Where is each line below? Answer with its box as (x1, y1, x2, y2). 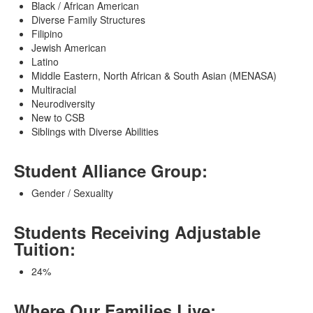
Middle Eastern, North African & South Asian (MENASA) (31, 68, 277, 82)
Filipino (31, 26, 63, 41)
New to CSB (31, 110, 85, 124)
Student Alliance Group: (14, 158, 208, 182)
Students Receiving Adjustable (14, 219, 261, 244)
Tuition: (14, 236, 75, 261)
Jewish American (31, 40, 106, 54)
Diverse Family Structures (31, 12, 145, 27)
